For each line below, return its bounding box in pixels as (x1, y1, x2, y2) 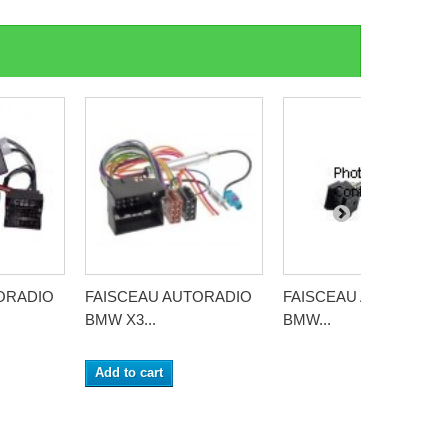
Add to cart (95, 365, 163, 380)
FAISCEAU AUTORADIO (85, 288, 252, 305)
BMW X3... (85, 311, 156, 328)
